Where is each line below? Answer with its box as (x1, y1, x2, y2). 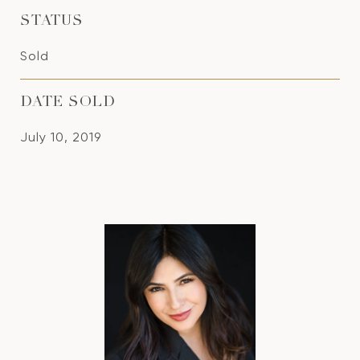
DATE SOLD (20, 96, 116, 110)
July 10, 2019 (20, 129, 101, 145)
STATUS (20, 14, 84, 29)
